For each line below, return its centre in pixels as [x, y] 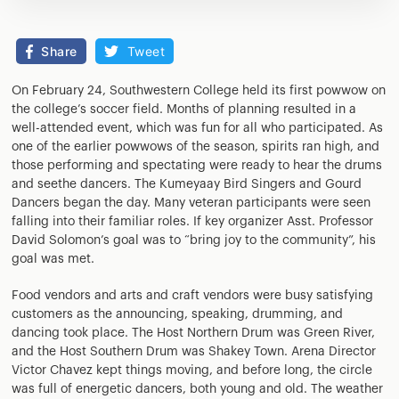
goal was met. [53, 260]
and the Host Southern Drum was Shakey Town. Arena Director [194, 352]
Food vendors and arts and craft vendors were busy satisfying [193, 296]
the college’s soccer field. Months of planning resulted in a [184, 110]
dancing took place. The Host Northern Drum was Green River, [194, 334]
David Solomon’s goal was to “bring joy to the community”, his [194, 241]
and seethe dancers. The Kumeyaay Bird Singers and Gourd [187, 185]
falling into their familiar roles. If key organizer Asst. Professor [193, 222]
